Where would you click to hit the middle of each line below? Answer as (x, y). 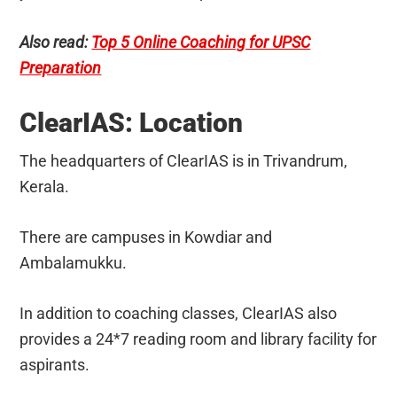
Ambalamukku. (74, 262)
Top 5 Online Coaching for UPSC (201, 42)
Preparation (61, 67)
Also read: (56, 42)
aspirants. (55, 364)
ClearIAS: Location (132, 122)
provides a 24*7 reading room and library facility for (198, 339)
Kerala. (45, 186)
